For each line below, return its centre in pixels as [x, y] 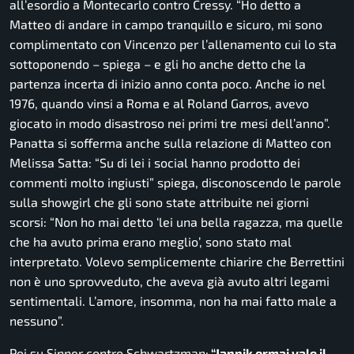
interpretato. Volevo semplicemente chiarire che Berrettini [177, 262]
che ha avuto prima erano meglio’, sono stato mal [151, 242]
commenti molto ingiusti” [82, 183]
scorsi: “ [32, 222]
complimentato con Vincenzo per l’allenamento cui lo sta [173, 44]
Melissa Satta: [51, 163]
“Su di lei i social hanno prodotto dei [196, 163]
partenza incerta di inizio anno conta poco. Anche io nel [168, 84]
